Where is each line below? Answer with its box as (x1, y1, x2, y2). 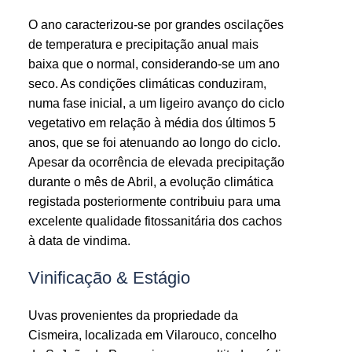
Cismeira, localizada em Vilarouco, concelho (27, 328, 277, 342)
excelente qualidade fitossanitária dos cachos (27, 214, 282, 228)
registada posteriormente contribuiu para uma (27, 194, 280, 208)
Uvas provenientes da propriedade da (27, 308, 238, 322)
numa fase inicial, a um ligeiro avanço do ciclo (27, 96, 284, 110)
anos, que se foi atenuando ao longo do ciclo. (27, 135, 280, 149)
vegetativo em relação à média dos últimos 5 (27, 115, 276, 130)
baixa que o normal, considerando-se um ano (27, 57, 280, 71)
